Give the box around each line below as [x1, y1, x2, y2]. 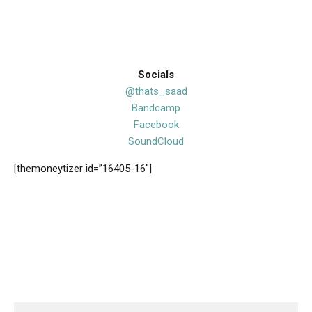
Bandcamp [132, 102, 180, 115]
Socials [138, 68, 174, 81]
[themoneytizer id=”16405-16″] [14, 162, 152, 175]
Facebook [133, 118, 179, 132]
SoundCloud [128, 135, 184, 148]
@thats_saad [125, 85, 187, 98]
